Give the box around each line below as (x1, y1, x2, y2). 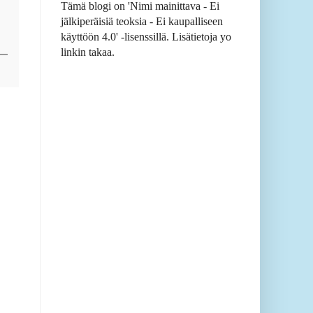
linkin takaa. (61, 46, 115, 59)
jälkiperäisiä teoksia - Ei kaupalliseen (61, 15, 223, 28)
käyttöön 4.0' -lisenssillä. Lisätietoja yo (61, 31, 231, 43)
